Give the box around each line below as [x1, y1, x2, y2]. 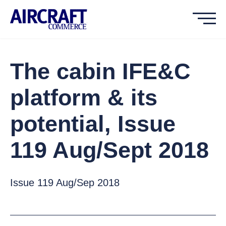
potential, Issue [10, 111, 176, 137]
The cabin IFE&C [10, 59, 191, 84]
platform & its [10, 85, 157, 110]
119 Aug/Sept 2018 [10, 137, 209, 163]
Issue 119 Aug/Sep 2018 [10, 177, 120, 188]
